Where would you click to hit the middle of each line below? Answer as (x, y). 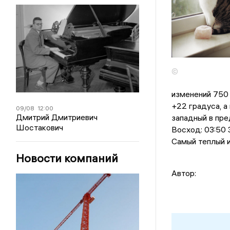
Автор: (184, 173)
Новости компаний (67, 158)
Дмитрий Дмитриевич (57, 117)
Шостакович (40, 127)
